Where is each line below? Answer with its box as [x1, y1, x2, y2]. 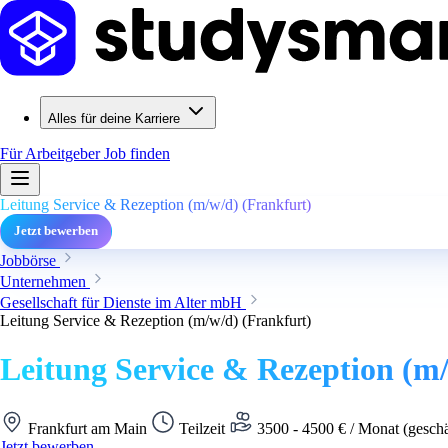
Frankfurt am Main [24, 419, 151, 437]
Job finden [104, 145, 170, 162]
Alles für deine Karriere [48, 111, 180, 126]
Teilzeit [175, 419, 229, 437]
